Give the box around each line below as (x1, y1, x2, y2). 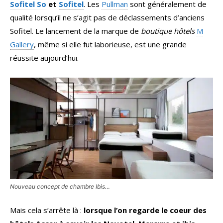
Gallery (10, 39, 34, 50)
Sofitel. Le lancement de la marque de (10, 26, 141, 36)
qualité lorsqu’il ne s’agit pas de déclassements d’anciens (10, 12, 205, 23)
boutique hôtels (141, 26, 195, 36)
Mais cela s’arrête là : (10, 205, 84, 216)
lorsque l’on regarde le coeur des (84, 205, 207, 216)
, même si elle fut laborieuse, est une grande (34, 39, 187, 50)
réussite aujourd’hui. (10, 53, 79, 63)
